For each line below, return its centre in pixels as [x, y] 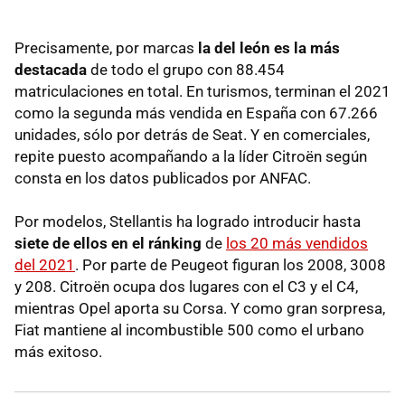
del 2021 [45, 265]
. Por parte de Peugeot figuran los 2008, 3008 [231, 265]
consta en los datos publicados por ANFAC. [163, 179]
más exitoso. [58, 352]
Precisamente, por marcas [106, 48]
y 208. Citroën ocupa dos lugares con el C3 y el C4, [186, 287]
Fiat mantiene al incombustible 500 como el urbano [189, 330]
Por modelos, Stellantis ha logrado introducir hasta [188, 222]
